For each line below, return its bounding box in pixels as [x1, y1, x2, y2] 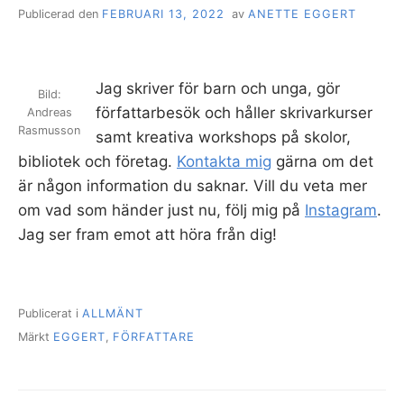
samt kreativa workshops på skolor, [96, 128, 351, 147]
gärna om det [271, 152, 373, 171]
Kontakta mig [177, 152, 271, 171]
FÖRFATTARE [113, 330, 195, 344]
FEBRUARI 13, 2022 [102, 6, 225, 21]
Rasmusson [18, 124, 80, 138]
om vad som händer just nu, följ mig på [18, 201, 305, 220]
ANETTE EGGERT [247, 6, 356, 21]
